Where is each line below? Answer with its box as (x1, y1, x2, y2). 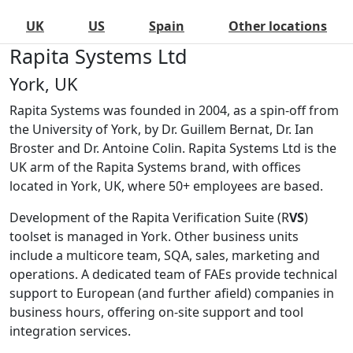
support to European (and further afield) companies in (9, 284, 334, 303)
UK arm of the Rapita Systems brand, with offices (9, 158, 301, 176)
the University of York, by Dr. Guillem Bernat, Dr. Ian (9, 121, 314, 139)
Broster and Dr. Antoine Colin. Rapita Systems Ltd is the (9, 139, 336, 158)
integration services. (9, 322, 131, 340)
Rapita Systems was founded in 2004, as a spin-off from (9, 102, 339, 120)
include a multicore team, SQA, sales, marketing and (9, 247, 320, 265)
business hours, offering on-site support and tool (9, 303, 303, 321)
